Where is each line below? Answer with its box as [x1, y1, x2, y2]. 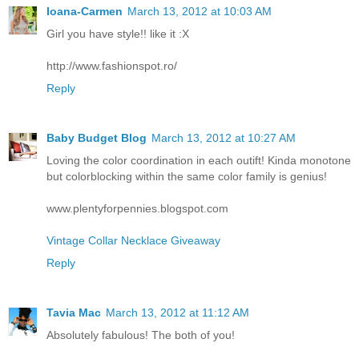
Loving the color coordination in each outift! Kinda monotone [46, 154, 351, 167]
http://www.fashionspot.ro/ [46, 59, 177, 73]
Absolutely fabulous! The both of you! [46, 328, 235, 341]
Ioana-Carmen [46, 5, 123, 18]
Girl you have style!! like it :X [46, 27, 189, 41]
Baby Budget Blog [46, 131, 147, 144]
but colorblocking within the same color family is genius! [46, 170, 327, 183]
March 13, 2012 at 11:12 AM [106, 305, 249, 319]
